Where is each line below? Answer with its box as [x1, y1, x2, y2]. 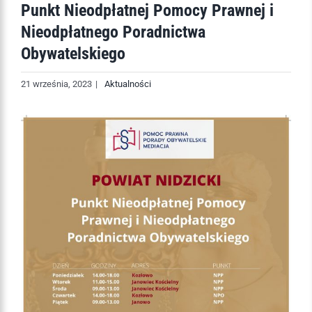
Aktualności [104, 78, 151, 89]
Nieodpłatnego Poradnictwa [21, 22, 205, 42]
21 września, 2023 [21, 78, 92, 89]
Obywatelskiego [21, 43, 125, 63]
